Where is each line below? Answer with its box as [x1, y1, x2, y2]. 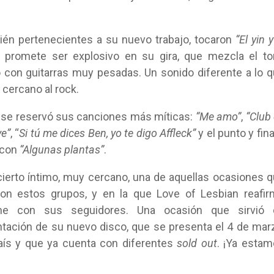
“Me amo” [195, 110, 242, 123]
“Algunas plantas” [20, 143, 104, 156]
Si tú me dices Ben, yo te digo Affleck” [19, 127, 196, 139]
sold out [177, 237, 217, 250]
